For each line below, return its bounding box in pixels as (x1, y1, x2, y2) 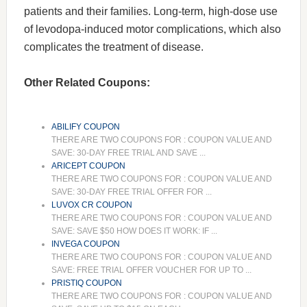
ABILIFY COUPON (51, 122, 120, 132)
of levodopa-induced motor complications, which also (23, 23, 281, 36)
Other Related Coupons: (23, 77, 150, 89)
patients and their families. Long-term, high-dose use (23, 5, 278, 18)
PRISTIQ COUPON (51, 278, 122, 288)
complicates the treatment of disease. (23, 41, 204, 53)
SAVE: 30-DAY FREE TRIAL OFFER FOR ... (51, 187, 212, 197)
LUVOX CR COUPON (51, 200, 132, 210)
